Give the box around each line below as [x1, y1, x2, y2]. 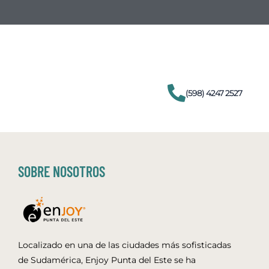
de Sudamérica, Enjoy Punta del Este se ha [18, 255, 196, 266]
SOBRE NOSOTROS [18, 163, 105, 181]
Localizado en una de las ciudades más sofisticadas [18, 240, 231, 251]
